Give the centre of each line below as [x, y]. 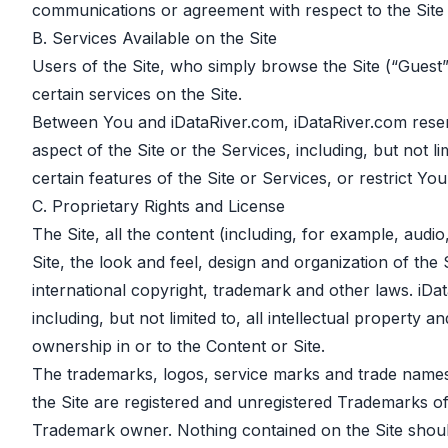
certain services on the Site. [137, 94]
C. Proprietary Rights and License [158, 206]
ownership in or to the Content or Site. [178, 346]
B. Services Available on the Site [154, 38]
